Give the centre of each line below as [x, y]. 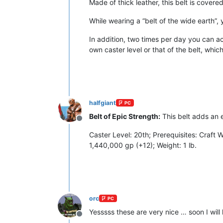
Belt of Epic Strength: [125, 116]
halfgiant [103, 103]
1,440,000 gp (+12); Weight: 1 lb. [143, 145]
